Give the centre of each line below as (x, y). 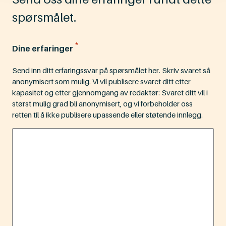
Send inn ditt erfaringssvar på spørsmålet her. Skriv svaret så (111, 70)
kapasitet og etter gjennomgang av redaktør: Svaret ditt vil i (110, 93)
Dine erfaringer (43, 48)
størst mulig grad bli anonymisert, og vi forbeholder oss (102, 104)
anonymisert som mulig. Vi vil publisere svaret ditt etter (101, 81)
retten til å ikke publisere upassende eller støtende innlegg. (107, 115)
